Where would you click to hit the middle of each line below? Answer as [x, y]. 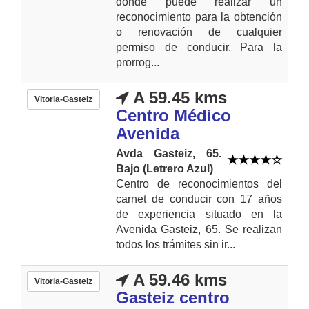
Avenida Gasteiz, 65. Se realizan [199, 229]
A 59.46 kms [178, 279]
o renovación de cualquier [199, 32]
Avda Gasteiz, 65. [169, 153]
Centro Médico [173, 115]
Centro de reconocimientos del [199, 183]
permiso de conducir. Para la [199, 47]
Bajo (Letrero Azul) [165, 168]
